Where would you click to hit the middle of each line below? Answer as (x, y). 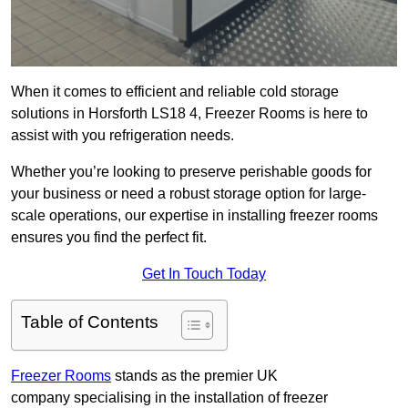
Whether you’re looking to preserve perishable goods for (191, 172)
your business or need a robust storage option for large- (189, 194)
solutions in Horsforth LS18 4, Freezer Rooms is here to (189, 114)
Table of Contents (90, 322)
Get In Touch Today (204, 274)
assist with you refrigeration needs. (122, 136)
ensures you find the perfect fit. (109, 238)
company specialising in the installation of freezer (169, 398)
